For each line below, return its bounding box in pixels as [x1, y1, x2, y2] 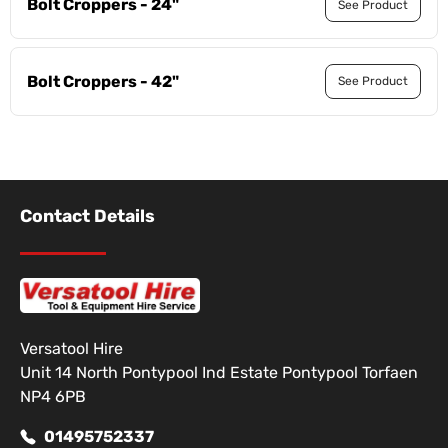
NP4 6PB [20, 387, 86, 407]
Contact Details [20, 205, 155, 226]
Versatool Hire [20, 339, 123, 359]
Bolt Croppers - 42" [27, 71, 179, 91]
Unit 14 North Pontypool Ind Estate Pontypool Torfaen [20, 363, 418, 383]
